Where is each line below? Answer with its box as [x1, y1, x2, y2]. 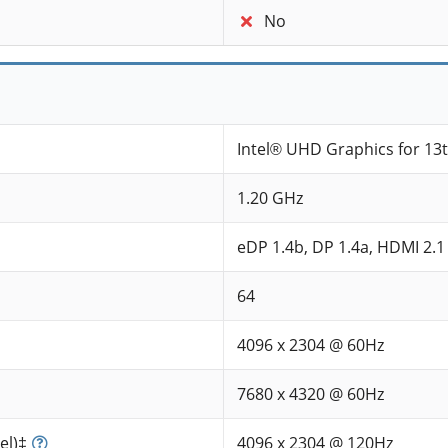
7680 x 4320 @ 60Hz [236, 383, 384, 406]
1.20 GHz [236, 187, 303, 210]
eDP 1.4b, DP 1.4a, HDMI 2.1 [236, 236, 445, 259]
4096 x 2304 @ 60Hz [236, 334, 384, 357]
